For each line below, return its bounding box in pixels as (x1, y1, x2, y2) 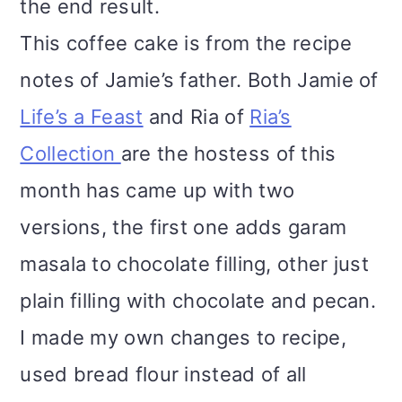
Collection (20, 142, 121, 166)
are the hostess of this (120, 142, 336, 166)
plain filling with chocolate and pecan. (20, 289, 377, 313)
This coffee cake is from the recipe (20, 31, 352, 56)
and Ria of (143, 105, 250, 129)
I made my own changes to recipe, (20, 326, 346, 350)
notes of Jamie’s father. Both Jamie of (20, 68, 379, 92)
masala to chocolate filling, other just (20, 252, 370, 276)
